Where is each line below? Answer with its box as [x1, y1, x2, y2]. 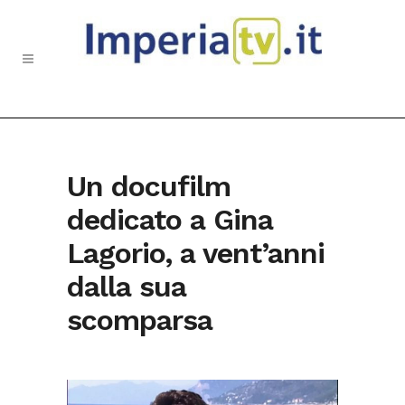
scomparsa [67, 303, 212, 337]
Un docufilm [67, 169, 231, 203]
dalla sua [67, 269, 186, 304]
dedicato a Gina [67, 202, 273, 237]
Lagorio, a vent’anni [67, 236, 325, 270]
